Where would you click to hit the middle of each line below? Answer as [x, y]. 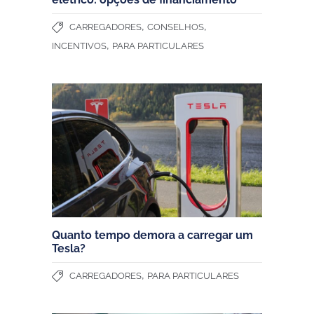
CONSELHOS [176, 27]
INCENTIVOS [79, 46]
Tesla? [69, 248]
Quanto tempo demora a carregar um [152, 235]
